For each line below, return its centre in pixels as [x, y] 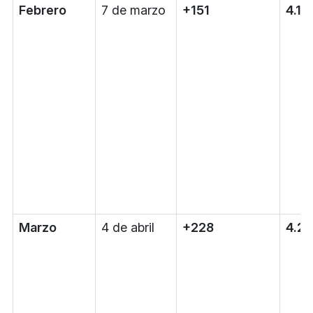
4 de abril [128, 228]
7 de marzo [133, 10]
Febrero [42, 10]
